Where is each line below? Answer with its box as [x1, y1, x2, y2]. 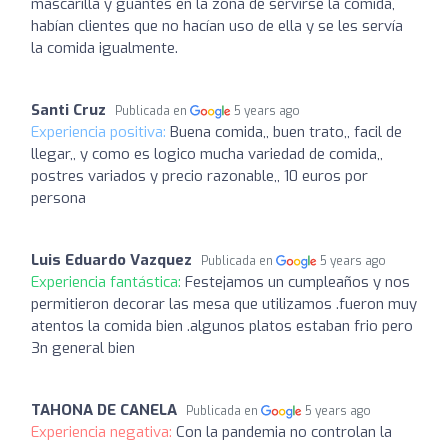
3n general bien [31, 338, 135, 358]
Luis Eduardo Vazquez [31, 250, 192, 270]
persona [31, 188, 86, 208]
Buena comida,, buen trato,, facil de [170, 122, 402, 142]
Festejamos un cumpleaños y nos [185, 272, 410, 292]
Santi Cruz [31, 100, 106, 120]
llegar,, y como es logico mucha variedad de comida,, [31, 144, 383, 164]
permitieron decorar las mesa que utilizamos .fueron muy [31, 294, 417, 314]
